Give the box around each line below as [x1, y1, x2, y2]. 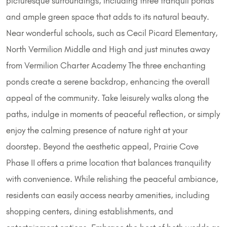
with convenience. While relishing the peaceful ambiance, [6, 174, 218, 184]
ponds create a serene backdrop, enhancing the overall [6, 77, 210, 87]
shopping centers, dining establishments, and [6, 206, 173, 217]
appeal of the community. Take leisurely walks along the [6, 93, 209, 103]
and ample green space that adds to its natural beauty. [6, 12, 209, 22]
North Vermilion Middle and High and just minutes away [6, 44, 210, 55]
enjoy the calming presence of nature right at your [6, 125, 187, 136]
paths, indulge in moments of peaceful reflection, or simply [6, 109, 220, 120]
